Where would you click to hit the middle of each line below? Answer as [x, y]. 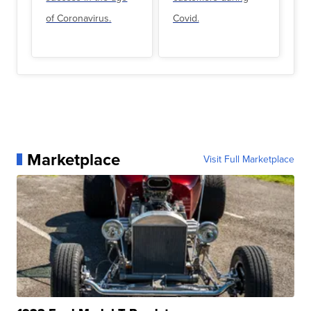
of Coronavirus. [79, 19]
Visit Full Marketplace [249, 159]
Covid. [186, 19]
